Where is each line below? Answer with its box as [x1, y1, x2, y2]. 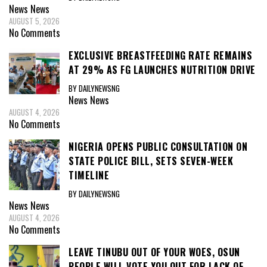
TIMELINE [69, 167, 109, 182]
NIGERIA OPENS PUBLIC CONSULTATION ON [69, 139, 247, 154]
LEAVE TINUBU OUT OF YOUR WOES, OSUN [69, 244, 240, 259]
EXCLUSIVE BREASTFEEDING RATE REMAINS [69, 48, 252, 63]
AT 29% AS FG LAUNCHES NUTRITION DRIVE [69, 63, 256, 77]
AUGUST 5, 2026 [9, 15, 60, 27]
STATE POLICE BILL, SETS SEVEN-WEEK [69, 153, 233, 168]
